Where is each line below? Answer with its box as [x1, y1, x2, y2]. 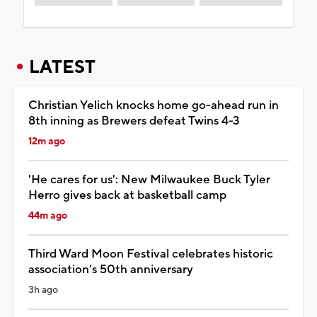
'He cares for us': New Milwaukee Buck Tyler [28, 171, 270, 188]
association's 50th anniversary [28, 261, 193, 277]
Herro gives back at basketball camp [28, 187, 226, 203]
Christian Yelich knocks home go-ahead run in [28, 97, 279, 113]
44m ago [28, 209, 67, 222]
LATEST [29, 55, 96, 79]
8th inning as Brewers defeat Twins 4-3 [28, 113, 240, 129]
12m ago [28, 134, 65, 148]
